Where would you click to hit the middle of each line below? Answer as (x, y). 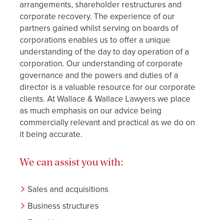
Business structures (63, 206)
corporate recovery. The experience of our (97, 16)
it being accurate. (51, 134)
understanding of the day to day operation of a (104, 52)
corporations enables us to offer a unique (95, 40)
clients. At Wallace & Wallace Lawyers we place (105, 99)
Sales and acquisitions (68, 189)
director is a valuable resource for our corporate (108, 87)
